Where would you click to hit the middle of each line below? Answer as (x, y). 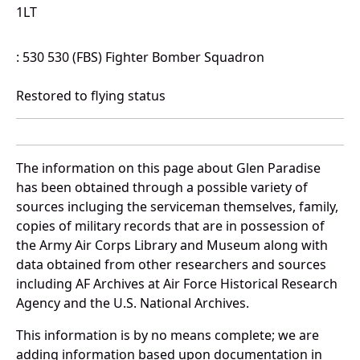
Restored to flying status (91, 96)
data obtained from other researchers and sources (171, 265)
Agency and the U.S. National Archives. (133, 303)
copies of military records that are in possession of (170, 226)
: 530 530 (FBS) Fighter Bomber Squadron (140, 57)
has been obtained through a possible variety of (162, 188)
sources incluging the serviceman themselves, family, (177, 207)
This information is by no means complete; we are (168, 335)
